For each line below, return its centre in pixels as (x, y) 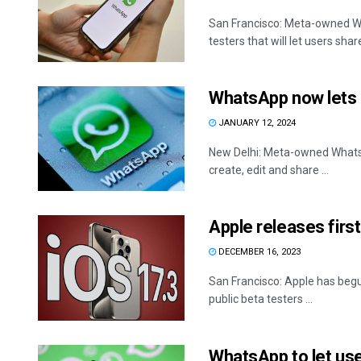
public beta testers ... (261, 299)
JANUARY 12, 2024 (256, 123)
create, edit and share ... (269, 170)
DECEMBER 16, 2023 (258, 252)
